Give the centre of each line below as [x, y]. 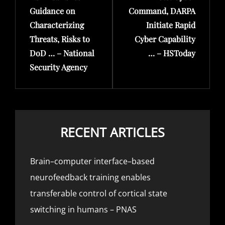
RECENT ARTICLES [113, 132]
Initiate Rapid [171, 25]
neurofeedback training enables [90, 177]
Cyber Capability [165, 39]
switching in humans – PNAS [83, 209]
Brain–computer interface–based [92, 161]
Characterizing [57, 25]
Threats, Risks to [60, 39]
